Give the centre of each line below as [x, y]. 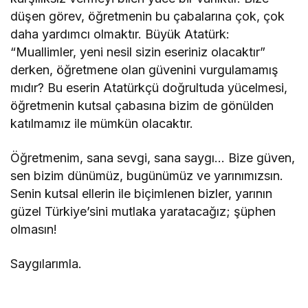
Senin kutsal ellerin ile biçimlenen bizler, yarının [142, 194]
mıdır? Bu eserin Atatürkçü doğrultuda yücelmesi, [149, 88]
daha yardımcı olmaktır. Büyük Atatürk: [120, 34]
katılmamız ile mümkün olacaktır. [102, 124]
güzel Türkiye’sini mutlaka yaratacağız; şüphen [143, 212]
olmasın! [34, 230]
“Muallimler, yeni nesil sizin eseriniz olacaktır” [138, 52]
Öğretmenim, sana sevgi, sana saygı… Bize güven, [153, 158]
